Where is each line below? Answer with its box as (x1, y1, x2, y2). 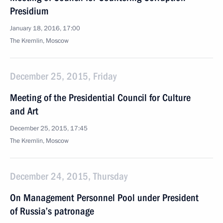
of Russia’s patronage (10, 205, 94, 217)
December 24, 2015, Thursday (10, 170, 127, 182)
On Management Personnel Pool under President (10, 192, 199, 204)
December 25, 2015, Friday (10, 70, 116, 82)
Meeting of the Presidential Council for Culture (10, 92, 191, 104)
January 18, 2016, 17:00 (10, 24, 80, 33)
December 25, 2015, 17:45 (10, 124, 88, 133)
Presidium (10, 5, 48, 17)
